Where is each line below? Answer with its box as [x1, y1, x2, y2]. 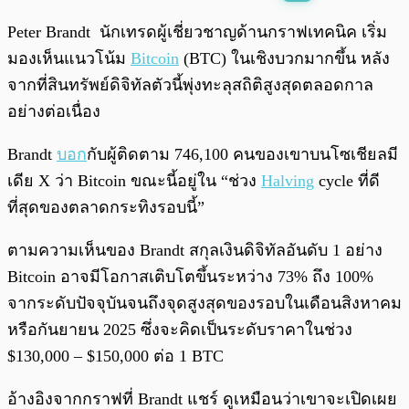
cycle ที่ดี [314, 172, 380, 191]
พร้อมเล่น [53, 17, 95, 29]
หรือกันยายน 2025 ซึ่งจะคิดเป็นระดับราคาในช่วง [7, 320, 352, 340]
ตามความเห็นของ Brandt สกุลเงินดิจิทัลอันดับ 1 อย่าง [7, 241, 383, 260]
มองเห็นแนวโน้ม [7, 49, 131, 68]
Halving [261, 172, 314, 191]
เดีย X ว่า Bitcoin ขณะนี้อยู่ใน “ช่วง [7, 172, 261, 191]
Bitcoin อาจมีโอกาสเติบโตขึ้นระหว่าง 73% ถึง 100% [7, 267, 373, 287]
